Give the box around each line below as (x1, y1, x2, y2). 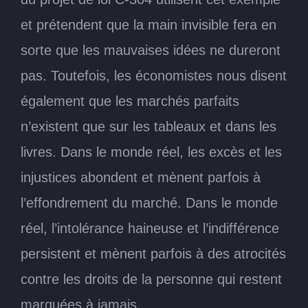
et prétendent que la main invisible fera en (21, 16, 276, 32)
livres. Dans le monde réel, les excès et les (21, 144, 282, 159)
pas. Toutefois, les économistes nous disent (21, 67, 287, 83)
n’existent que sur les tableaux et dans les (21, 118, 276, 134)
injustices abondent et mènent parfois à (21, 169, 261, 185)
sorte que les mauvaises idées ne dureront (21, 42, 280, 58)
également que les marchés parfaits (21, 93, 239, 109)
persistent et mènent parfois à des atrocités (21, 245, 286, 261)
